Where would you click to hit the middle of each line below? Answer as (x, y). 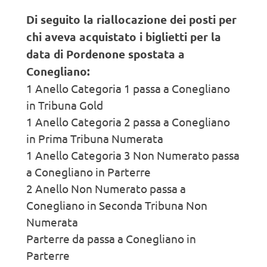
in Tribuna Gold (65, 105)
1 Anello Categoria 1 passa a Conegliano (128, 89)
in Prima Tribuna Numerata (95, 139)
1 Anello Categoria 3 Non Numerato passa (133, 155)
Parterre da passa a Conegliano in (111, 239)
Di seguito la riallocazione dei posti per (131, 20)
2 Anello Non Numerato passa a (106, 189)
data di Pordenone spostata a (105, 54)
